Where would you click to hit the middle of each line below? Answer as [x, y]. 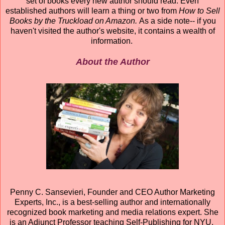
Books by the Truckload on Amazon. [74, 21]
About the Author [113, 62]
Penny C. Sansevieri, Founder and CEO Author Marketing [113, 192]
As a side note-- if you [177, 21]
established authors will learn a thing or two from [92, 11]
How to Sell [199, 11]
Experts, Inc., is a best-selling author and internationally [113, 202]
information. [113, 41]
